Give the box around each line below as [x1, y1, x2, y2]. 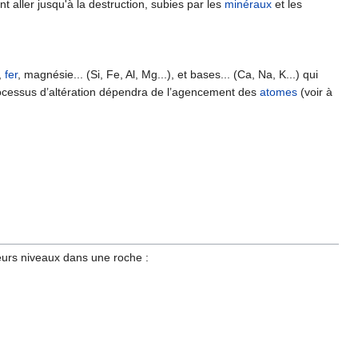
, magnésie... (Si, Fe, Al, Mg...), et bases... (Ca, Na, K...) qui [18, 67, 318, 81]
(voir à [297, 85, 332, 98]
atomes [260, 85, 297, 98]
